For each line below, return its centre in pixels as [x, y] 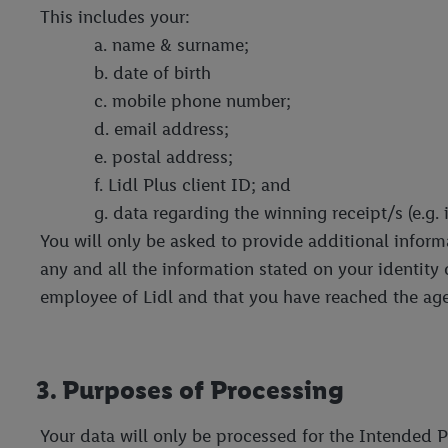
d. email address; [161, 128]
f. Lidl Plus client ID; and [192, 184]
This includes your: [115, 16]
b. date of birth [152, 72]
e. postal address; [163, 156]
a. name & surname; [171, 44]
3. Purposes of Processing [190, 389]
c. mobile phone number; [192, 100]
